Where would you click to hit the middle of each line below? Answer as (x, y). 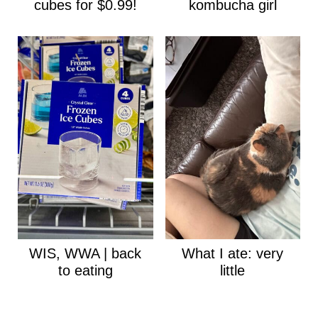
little (233, 270)
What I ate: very (233, 253)
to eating (85, 270)
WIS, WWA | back (86, 253)
